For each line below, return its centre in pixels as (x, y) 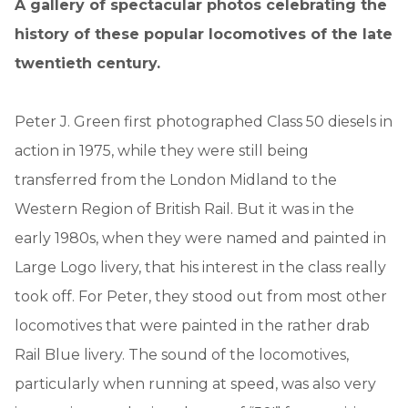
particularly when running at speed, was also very (195, 383)
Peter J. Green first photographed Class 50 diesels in (204, 121)
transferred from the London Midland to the (176, 179)
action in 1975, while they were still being (162, 150)
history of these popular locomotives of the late (204, 34)
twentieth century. (87, 63)
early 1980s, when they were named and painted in (200, 238)
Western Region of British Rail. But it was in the (184, 209)
